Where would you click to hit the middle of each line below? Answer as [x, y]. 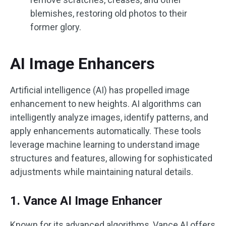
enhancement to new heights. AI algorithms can [106, 104]
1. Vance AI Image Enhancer [86, 201]
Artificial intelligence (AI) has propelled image [100, 90]
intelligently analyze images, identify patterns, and [109, 117]
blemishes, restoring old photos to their [109, 13]
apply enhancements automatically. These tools [106, 131]
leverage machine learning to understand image [105, 145]
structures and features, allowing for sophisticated [111, 158]
